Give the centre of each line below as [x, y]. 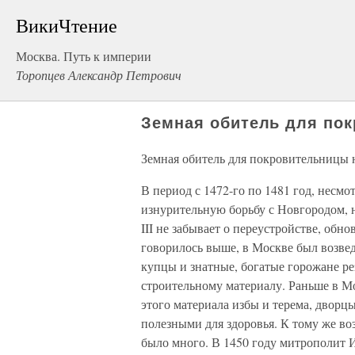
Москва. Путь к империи [84, 56]
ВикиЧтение [67, 25]
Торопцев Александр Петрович [99, 75]
